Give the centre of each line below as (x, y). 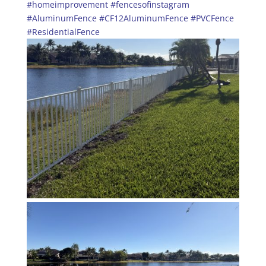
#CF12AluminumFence (143, 18)
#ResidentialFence (63, 31)
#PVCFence (212, 18)
